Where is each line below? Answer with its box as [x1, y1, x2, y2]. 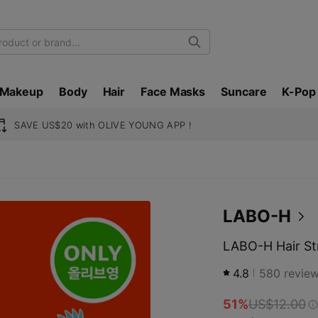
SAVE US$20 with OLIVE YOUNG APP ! [14, 119, 192, 131]
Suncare [221, 84, 267, 99]
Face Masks [141, 84, 206, 99]
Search [194, 40, 231, 54]
